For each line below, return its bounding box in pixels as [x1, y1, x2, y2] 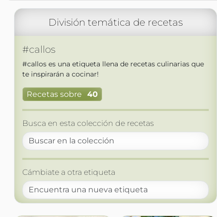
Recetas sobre [26, 90, 82, 99]
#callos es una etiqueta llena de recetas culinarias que [22, 60, 204, 68]
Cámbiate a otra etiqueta [22, 168, 115, 177]
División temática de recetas [48, 16, 183, 28]
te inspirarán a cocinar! [22, 70, 99, 78]
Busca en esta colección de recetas [22, 119, 154, 128]
